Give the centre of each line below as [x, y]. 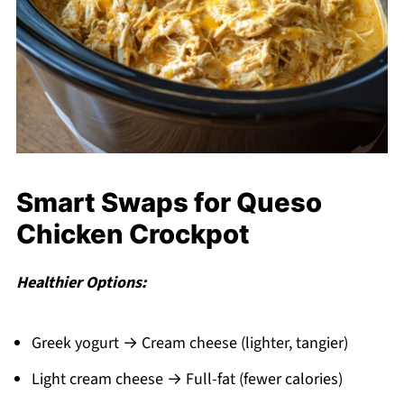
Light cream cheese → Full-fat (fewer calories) [187, 379]
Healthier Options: [81, 282]
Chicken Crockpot [133, 234]
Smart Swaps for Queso [169, 202]
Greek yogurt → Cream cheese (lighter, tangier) [189, 343]
